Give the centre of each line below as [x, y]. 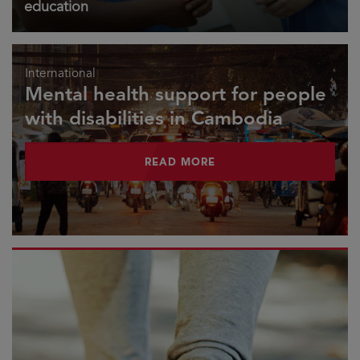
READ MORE [180, 163]
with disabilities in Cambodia [154, 119]
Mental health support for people [176, 94]
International [60, 73]
